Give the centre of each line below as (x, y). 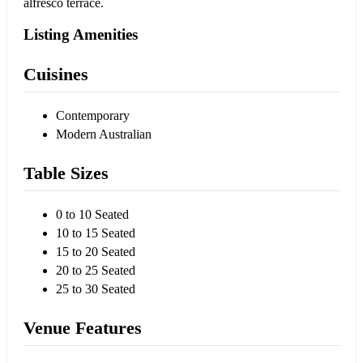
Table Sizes (66, 173)
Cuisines (56, 74)
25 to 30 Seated (96, 288)
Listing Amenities (81, 34)
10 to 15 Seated (96, 233)
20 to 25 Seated (96, 270)
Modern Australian (104, 134)
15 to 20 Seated (96, 251)
